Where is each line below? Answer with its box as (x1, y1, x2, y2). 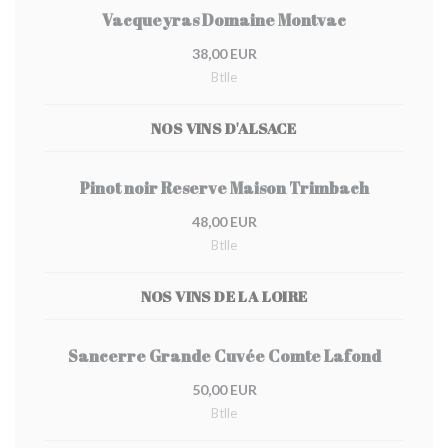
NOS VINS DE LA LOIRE (140, 286, 308, 306)
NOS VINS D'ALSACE (151, 118, 297, 138)
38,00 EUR (191, 45, 257, 62)
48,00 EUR (191, 213, 257, 230)
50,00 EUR (191, 381, 257, 398)
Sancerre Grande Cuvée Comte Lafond (67, 345, 381, 367)
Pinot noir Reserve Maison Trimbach (79, 177, 369, 199)
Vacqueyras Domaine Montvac (102, 9, 346, 31)
